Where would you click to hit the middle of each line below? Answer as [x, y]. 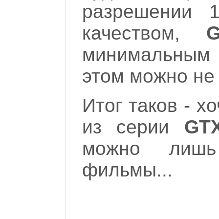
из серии [133, 127]
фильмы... [127, 170]
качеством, [131, 33]
